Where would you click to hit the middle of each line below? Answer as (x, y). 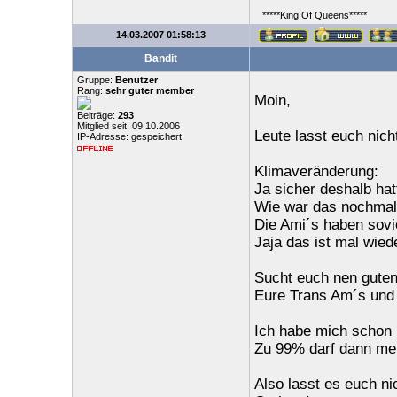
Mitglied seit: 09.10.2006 (128, 126)
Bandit (160, 58)
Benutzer (136, 80)
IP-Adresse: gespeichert (129, 136)
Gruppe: (96, 80)
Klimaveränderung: (316, 171)
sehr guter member (149, 90)
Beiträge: (97, 115)
